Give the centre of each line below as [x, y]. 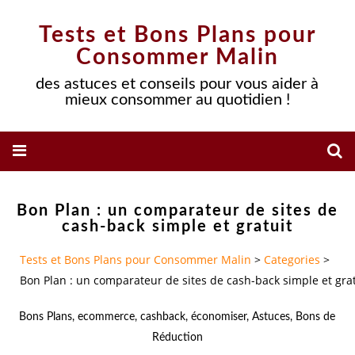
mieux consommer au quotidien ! [177, 100]
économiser [219, 317]
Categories [292, 260]
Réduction [177, 337]
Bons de [316, 317]
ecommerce [107, 317]
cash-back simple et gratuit [177, 227]
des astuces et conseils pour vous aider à [177, 84]
